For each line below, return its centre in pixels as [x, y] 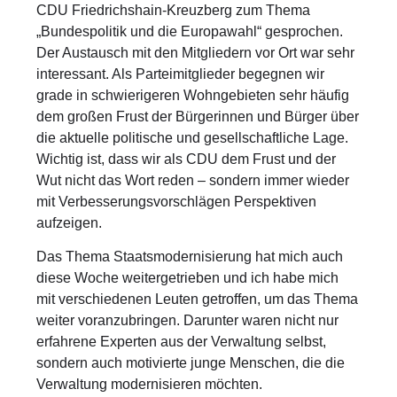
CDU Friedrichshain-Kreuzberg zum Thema [174, 10]
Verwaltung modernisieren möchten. [150, 384]
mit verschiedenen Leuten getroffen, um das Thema [198, 299]
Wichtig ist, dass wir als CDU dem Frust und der [187, 159]
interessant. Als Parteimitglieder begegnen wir [181, 74]
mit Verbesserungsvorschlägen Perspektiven [177, 201]
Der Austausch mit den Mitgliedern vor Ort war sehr [196, 52]
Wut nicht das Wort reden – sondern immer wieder [193, 180]
